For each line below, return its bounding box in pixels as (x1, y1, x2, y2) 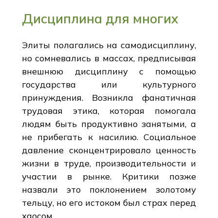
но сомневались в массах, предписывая (21, 52, 197, 64)
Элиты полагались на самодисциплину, (21, 39, 197, 51)
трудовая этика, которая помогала (21, 105, 197, 116)
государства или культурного (21, 78, 197, 90)
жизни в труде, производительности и (21, 157, 197, 169)
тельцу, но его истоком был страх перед (21, 197, 197, 208)
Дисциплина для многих (21, 10, 178, 27)
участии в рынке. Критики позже (21, 170, 197, 182)
